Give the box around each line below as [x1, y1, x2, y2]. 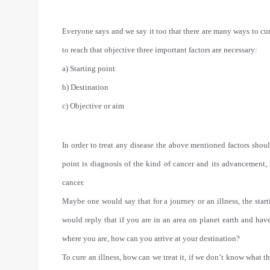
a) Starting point [62, 64, 115, 73]
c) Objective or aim [62, 101, 124, 110]
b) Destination [62, 83, 108, 92]
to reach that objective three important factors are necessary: [62, 45, 257, 54]
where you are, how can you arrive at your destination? [62, 234, 240, 243]
